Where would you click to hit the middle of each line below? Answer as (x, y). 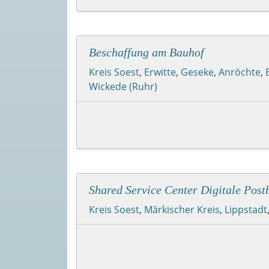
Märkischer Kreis (182, 209)
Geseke (197, 72)
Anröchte (240, 72)
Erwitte (160, 72)
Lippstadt (246, 209)
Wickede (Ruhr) (123, 86)
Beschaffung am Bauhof (147, 52)
